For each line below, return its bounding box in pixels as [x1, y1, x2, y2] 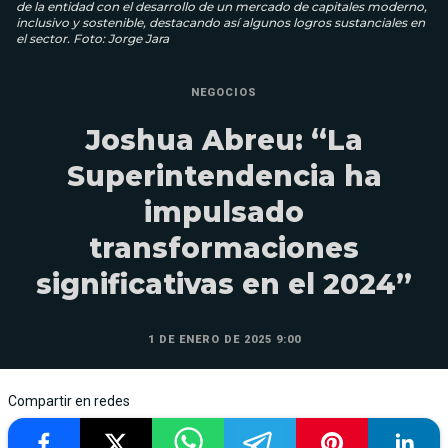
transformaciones [89, 230, 359, 265]
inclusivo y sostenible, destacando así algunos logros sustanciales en [16, 14, 425, 30]
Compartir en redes [8, 392, 130, 409]
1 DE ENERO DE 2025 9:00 [147, 332, 301, 346]
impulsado [144, 194, 304, 229]
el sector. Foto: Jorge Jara [16, 30, 169, 46]
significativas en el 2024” [36, 266, 412, 301]
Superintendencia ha [66, 158, 382, 193]
